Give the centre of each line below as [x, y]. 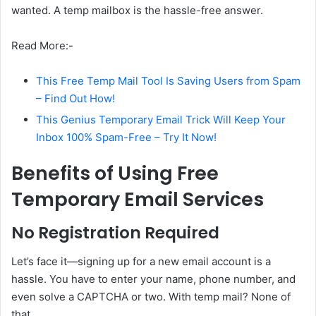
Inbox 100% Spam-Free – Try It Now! [126, 137]
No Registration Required [115, 233]
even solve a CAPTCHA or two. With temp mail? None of [151, 296]
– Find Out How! [75, 98]
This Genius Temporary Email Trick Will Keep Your [161, 119]
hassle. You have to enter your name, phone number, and [153, 279]
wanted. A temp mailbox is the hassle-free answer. [137, 10]
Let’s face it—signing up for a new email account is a [141, 261]
